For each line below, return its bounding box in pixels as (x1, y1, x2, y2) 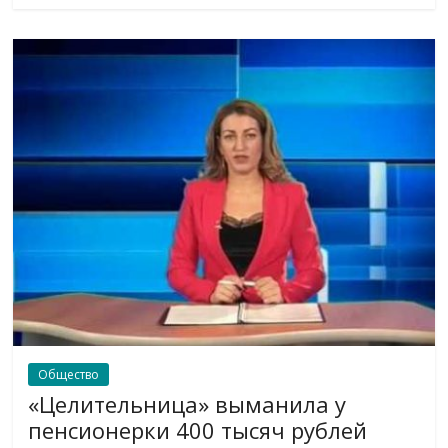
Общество (38, 366, 100, 384)
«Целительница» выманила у (28, 389, 347, 420)
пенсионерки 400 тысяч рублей (28, 415, 368, 446)
